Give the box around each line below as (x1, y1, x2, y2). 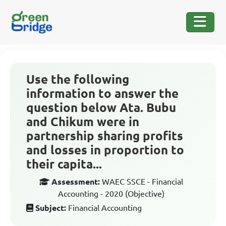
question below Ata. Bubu (26, 101, 176, 115)
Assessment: (51, 177, 100, 186)
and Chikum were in (26, 115, 139, 129)
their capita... (26, 157, 102, 171)
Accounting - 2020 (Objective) (58, 189, 164, 198)
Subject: (35, 203, 66, 212)
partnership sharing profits (26, 129, 183, 143)
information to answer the (26, 87, 179, 100)
